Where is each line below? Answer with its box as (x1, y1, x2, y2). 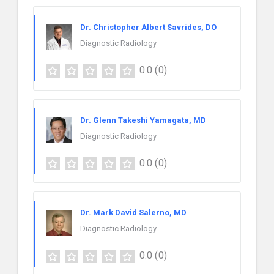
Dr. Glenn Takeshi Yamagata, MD (80, 115, 206, 125)
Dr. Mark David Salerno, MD (80, 208, 187, 218)
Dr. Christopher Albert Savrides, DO (80, 22, 217, 32)
